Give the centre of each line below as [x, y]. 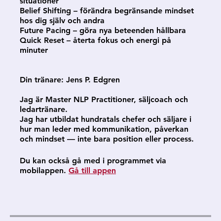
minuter [34, 50]
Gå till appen [92, 170]
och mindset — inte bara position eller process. [107, 139]
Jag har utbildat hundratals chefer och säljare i [106, 119]
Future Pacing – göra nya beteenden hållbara [103, 30]
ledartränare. [44, 109]
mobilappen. [43, 170]
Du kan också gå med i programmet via [93, 161]
